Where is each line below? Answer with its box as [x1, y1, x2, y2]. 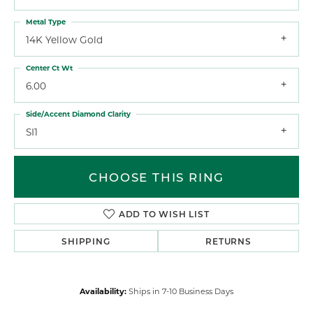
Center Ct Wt [26, 62, 73, 73]
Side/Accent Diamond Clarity [26, 108, 131, 119]
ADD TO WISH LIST [118, 208, 210, 220]
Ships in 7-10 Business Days [129, 286, 233, 297]
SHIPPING [61, 235, 110, 247]
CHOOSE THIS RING [89, 169, 224, 185]
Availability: [80, 286, 126, 297]
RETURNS [205, 235, 252, 247]
